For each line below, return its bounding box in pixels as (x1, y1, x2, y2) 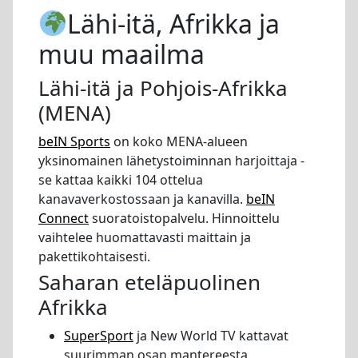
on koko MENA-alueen (110, 133, 248, 151)
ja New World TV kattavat (133, 326, 288, 344)
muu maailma (38, 37, 205, 72)
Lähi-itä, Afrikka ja (67, 6, 280, 42)
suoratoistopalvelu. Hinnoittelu (89, 209, 280, 228)
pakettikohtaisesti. (38, 248, 150, 266)
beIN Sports (38, 133, 110, 151)
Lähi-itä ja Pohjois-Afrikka (38, 74, 288, 103)
